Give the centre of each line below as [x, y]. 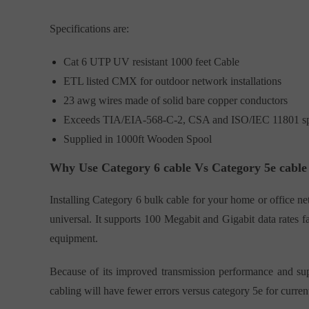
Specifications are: [89, 28]
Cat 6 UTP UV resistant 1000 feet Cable [151, 61]
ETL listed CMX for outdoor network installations [172, 81]
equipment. [74, 238]
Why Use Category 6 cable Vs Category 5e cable [178, 167]
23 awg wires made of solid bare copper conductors [176, 100]
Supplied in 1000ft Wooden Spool [138, 139]
